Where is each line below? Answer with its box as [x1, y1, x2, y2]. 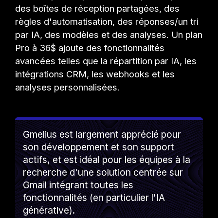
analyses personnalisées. [15, 82, 120, 93]
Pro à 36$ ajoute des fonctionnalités [15, 42, 165, 54]
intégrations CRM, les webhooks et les [15, 69, 175, 80]
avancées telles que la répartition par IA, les [15, 55, 197, 67]
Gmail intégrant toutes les [23, 179, 134, 191]
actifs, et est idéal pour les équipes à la [23, 154, 191, 166]
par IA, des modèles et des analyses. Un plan [15, 29, 203, 40]
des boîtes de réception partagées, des [15, 3, 180, 14]
